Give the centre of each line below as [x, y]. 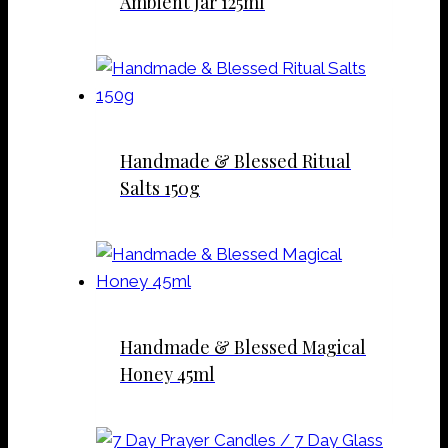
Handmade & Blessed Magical [243, 346]
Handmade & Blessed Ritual [235, 160]
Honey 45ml [167, 373]
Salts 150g [160, 187]
